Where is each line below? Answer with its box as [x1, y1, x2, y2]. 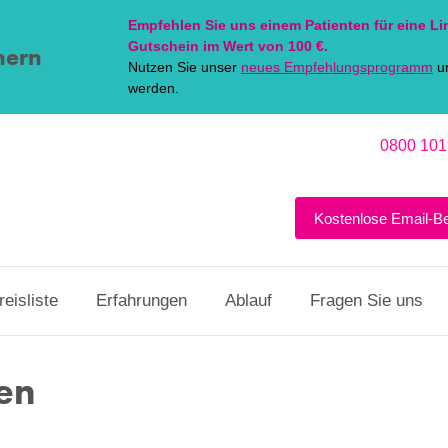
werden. [128, 80, 179, 96]
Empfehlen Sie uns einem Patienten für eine [128, 17, 430, 33]
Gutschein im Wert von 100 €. [128, 38, 328, 54]
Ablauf [225, 291, 272, 311]
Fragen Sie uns [310, 291, 423, 311]
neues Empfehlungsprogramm [241, 59, 433, 75]
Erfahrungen [96, 291, 187, 311]
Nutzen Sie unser [128, 59, 241, 75]
